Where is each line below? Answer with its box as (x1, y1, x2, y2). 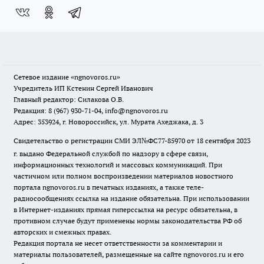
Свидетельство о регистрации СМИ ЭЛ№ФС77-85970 (14, 136, 185, 145)
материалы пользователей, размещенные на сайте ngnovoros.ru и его (14, 250, 244, 259)
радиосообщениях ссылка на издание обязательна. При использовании (14, 194, 249, 203)
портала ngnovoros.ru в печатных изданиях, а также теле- (14, 183, 204, 192)
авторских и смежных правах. (14, 227, 111, 236)
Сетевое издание (14, 72, 71, 81)
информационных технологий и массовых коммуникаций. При (14, 160, 222, 169)
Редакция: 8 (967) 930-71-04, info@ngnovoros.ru (14, 106, 168, 115)
